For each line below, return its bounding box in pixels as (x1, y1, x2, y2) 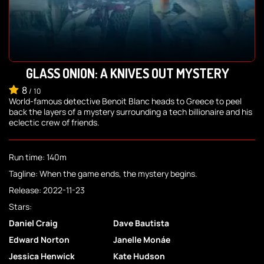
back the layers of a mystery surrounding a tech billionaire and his (9, 106, 252, 118)
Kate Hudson (113, 250, 166, 262)
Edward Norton (9, 234, 70, 246)
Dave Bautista (113, 217, 170, 229)
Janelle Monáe (113, 234, 171, 246)
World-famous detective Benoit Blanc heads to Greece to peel (9, 95, 242, 107)
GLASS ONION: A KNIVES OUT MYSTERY (26, 65, 229, 82)
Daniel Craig (9, 217, 58, 229)
